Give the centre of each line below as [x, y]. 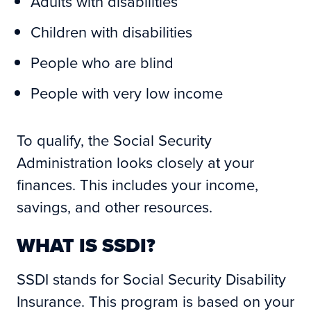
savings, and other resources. [115, 206]
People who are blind [102, 62]
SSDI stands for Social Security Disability [151, 278]
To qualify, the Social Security [114, 140]
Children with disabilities [111, 31]
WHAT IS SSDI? [86, 245]
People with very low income [127, 92]
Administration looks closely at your [135, 162]
